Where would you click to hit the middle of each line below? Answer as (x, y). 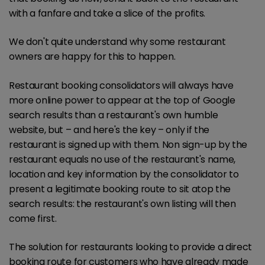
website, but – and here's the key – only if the (109, 130)
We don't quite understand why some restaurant (117, 42)
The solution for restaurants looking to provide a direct (131, 247)
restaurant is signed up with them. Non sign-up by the (128, 144)
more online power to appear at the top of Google (122, 100)
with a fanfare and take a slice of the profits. (108, 14)
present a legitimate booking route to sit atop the (120, 189)
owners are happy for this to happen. (92, 57)
